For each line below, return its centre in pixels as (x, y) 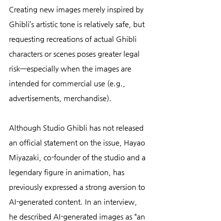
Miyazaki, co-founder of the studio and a (78, 157)
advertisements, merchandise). (60, 98)
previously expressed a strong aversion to (78, 186)
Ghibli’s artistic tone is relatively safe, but (78, 24)
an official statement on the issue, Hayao (78, 142)
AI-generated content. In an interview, (74, 201)
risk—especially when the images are (71, 68)
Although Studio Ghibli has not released (77, 127)
